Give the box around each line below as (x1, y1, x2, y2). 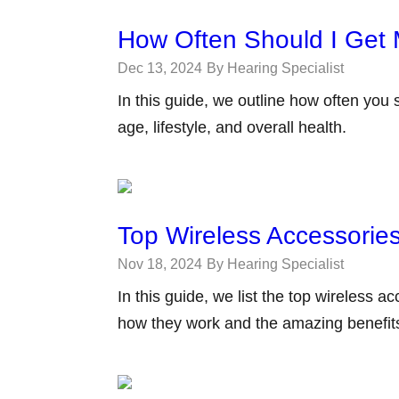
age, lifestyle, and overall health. (118, 118, 346, 136)
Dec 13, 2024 (118, 61, 202, 76)
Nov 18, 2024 (118, 256, 202, 272)
